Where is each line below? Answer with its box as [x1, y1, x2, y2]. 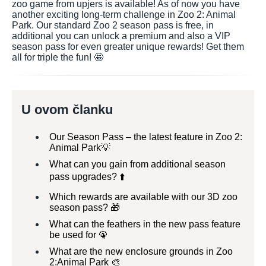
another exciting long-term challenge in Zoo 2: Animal [12, 9, 236, 20]
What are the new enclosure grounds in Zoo [49, 246, 233, 256]
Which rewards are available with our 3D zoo [49, 192, 237, 202]
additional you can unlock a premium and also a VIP [12, 31, 230, 41]
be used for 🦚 [49, 230, 108, 240]
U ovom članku [21, 102, 113, 117]
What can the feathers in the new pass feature [49, 219, 240, 229]
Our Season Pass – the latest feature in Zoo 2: [49, 132, 242, 142]
